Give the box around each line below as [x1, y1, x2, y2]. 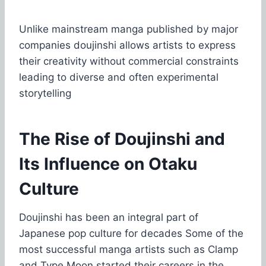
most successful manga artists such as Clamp [19, 243, 238, 255]
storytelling [19, 87, 71, 99]
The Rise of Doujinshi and [19, 128, 225, 149]
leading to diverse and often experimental [19, 71, 218, 83]
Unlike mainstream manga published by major [19, 23, 238, 35]
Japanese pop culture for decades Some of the [19, 227, 243, 239]
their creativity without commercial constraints [19, 55, 239, 67]
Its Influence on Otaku [19, 153, 197, 174]
